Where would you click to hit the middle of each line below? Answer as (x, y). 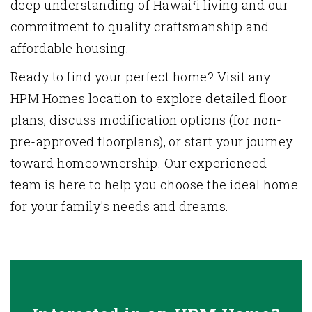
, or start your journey (228, 141)
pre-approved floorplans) (87, 141)
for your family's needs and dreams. (120, 206)
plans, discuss (55, 119)
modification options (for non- (191, 119)
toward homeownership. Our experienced (139, 163)
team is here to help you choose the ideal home (155, 184)
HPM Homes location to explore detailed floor (149, 98)
